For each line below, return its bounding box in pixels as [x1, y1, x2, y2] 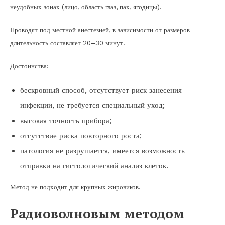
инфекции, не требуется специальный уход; [20, 100, 165, 110]
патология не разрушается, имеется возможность [20, 146, 185, 155]
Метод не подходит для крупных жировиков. [10, 183, 141, 191]
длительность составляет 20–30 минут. [10, 39, 125, 47]
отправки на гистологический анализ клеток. [20, 161, 168, 170]
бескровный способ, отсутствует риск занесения [20, 85, 182, 95]
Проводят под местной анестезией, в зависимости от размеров [10, 26, 190, 34]
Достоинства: [10, 62, 49, 70]
